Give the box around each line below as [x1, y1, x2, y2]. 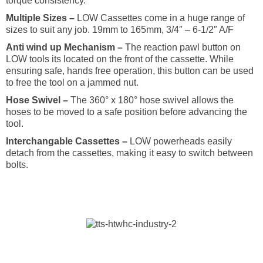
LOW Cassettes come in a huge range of [75, 13, 245, 23]
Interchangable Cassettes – [6, 136, 127, 147]
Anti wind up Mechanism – [6, 42, 123, 53]
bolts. [6, 160, 28, 170]
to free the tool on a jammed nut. [6, 77, 139, 88]
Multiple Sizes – [6, 13, 75, 23]
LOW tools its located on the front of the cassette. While [6, 54, 234, 65]
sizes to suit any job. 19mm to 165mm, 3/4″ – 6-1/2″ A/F [6, 25, 234, 35]
